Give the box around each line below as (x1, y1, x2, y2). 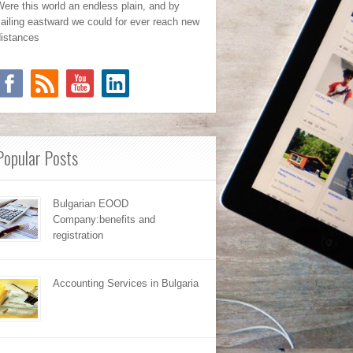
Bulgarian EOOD (53, 198, 128, 210)
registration (53, 229, 103, 241)
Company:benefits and (53, 214, 155, 225)
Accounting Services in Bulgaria (53, 277, 199, 289)
